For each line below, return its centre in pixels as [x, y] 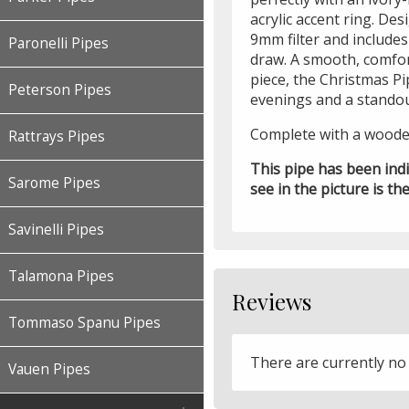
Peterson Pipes [60, 90]
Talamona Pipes [61, 276]
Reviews [272, 301]
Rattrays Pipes [57, 136]
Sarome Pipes [54, 183]
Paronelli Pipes [58, 43]
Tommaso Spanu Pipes [84, 323]
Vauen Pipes [49, 369]
